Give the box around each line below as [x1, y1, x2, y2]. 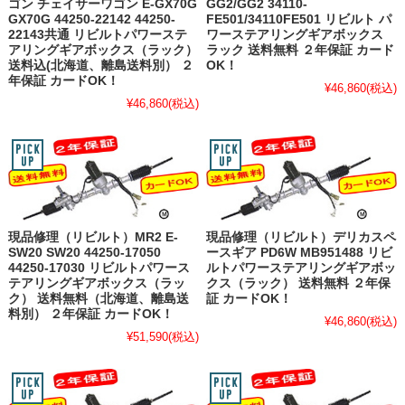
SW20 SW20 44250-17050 [7, 245, 161, 259]
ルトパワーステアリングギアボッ [206, 260, 397, 275]
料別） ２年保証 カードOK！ [7, 306, 174, 321]
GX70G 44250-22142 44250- [7, 12, 175, 26]
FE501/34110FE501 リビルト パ [206, 12, 392, 26]
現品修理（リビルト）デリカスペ [206, 230, 397, 244]
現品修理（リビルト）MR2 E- [7, 230, 178, 244]
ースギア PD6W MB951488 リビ [206, 245, 393, 259]
